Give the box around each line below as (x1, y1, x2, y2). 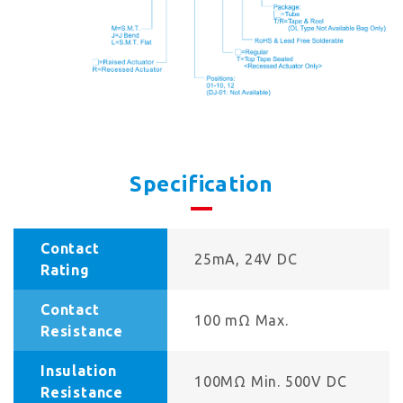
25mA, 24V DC (194, 251, 298, 268)
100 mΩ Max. (194, 312, 289, 329)
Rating (40, 262, 90, 279)
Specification (129, 172, 274, 197)
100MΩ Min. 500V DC (194, 373, 347, 390)
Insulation (40, 363, 118, 380)
